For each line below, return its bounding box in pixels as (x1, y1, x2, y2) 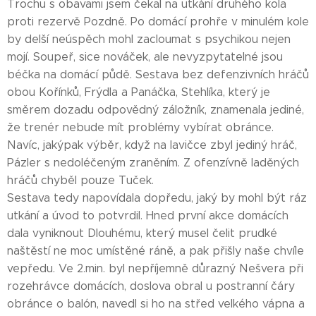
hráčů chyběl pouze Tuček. (7, 174, 154, 187)
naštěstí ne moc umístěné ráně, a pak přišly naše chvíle (7, 244, 304, 257)
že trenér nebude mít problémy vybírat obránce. (7, 121, 274, 134)
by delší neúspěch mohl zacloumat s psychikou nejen (7, 32, 291, 46)
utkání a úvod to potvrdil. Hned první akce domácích (7, 209, 288, 222)
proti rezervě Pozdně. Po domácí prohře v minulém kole (7, 15, 309, 28)
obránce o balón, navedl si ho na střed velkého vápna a (7, 297, 305, 310)
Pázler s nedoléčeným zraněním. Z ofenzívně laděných (7, 156, 299, 169)
